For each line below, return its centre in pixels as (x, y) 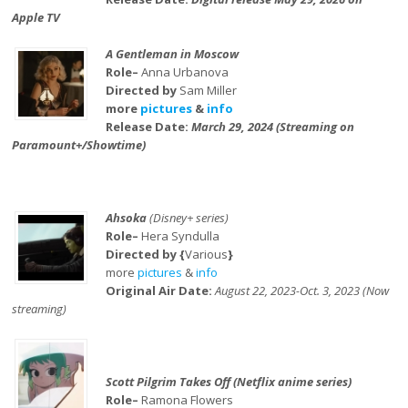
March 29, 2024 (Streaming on (272, 127)
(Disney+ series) (189, 218)
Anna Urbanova (184, 72)
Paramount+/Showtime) (79, 145)
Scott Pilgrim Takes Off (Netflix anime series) (228, 382)
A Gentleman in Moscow (172, 54)
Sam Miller (208, 90)
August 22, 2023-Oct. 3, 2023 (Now (301, 291)
